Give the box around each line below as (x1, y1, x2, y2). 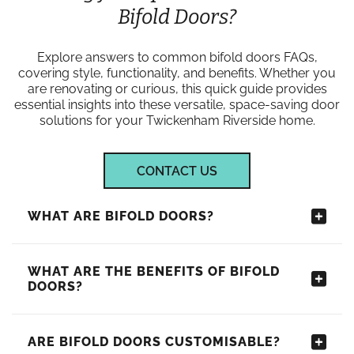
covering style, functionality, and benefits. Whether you (18, 66, 336, 81)
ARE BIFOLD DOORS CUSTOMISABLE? (28, 334, 281, 349)
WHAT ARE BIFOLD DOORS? (28, 209, 214, 224)
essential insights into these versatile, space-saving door (14, 97, 340, 112)
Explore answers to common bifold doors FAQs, (36, 50, 318, 65)
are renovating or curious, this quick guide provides (27, 81, 327, 96)
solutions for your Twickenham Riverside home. (39, 113, 315, 128)
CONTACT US (137, 164, 217, 179)
